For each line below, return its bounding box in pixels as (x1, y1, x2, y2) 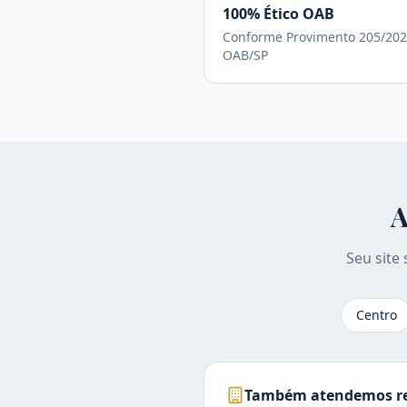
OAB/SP (223, 46, 268, 64)
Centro (356, 306, 397, 323)
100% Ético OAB (223, 4, 334, 24)
